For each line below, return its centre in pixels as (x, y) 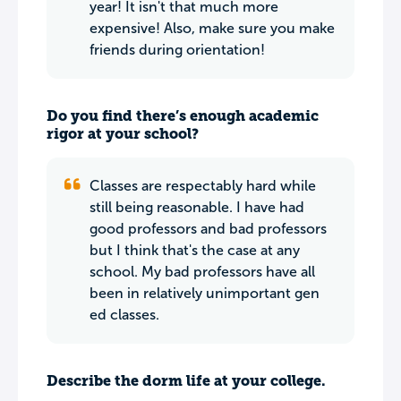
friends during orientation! (177, 50)
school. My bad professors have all (202, 272)
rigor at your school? (123, 134)
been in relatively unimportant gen (205, 293)
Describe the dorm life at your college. (186, 381)
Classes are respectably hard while (203, 186)
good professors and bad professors (208, 229)
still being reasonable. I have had (197, 207)
